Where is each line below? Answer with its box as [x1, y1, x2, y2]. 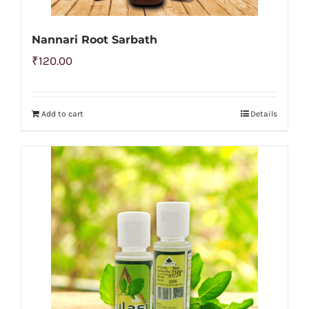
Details [250, 108, 277, 119]
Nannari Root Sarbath [32, 32, 157, 46]
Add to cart [41, 108, 83, 119]
